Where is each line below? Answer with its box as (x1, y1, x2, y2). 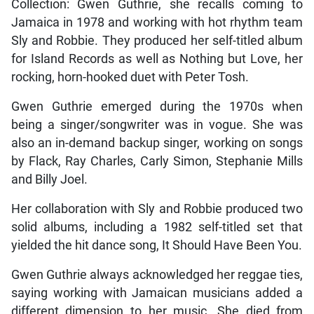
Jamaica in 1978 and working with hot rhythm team (11, 15, 303, 29)
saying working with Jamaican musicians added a (11, 285, 303, 300)
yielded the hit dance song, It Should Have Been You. (11, 238, 302, 252)
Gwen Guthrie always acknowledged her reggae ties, (11, 267, 303, 282)
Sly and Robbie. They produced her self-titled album (11, 33, 303, 48)
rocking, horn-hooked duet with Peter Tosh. (11, 69, 249, 84)
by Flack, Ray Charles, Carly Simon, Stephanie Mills (11, 153, 303, 168)
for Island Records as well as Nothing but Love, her (11, 51, 303, 66)
